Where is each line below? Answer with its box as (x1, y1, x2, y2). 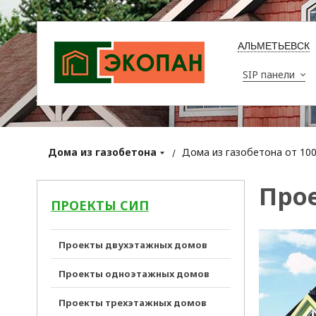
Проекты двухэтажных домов (59, 238, 207, 251)
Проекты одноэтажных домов (59, 267, 209, 280)
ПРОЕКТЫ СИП (51, 197, 149, 214)
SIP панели (243, 68, 295, 81)
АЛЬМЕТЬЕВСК (238, 40, 310, 51)
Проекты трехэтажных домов (59, 296, 207, 309)
